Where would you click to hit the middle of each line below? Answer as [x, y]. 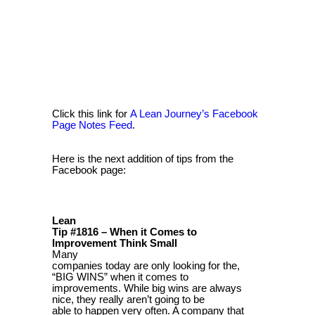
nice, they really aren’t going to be [128, 299]
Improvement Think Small [115, 243]
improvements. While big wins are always [147, 288]
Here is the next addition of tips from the [143, 159]
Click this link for [91, 114]
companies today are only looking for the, [146, 265]
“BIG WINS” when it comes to [120, 277]
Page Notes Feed [92, 125]
